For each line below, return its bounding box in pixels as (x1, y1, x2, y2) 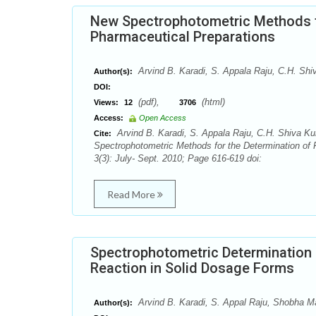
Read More (107, 188, 157, 200)
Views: (94, 98, 119, 107)
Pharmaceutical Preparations (90, 28, 275, 45)
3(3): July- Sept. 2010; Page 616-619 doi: (94, 153, 262, 164)
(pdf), (135, 97, 179, 107)
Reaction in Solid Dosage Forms (90, 260, 294, 276)
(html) (199, 97, 225, 107)
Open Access (139, 114, 186, 122)
